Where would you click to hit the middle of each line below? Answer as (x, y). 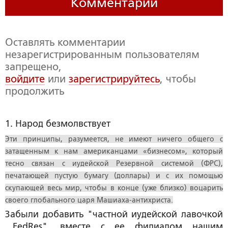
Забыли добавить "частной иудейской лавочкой (114, 215)
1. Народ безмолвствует (58, 124)
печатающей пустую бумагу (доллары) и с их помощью (114, 176)
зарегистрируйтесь (114, 79)
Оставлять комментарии (65, 42)
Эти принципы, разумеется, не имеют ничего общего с (114, 139)
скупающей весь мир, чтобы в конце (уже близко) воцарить (114, 188)
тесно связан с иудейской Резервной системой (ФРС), (114, 164)
